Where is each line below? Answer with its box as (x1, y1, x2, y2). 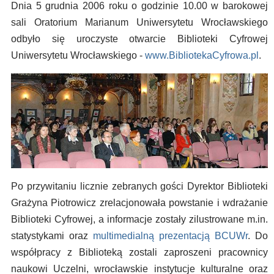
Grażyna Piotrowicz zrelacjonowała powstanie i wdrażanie (11, 198, 268, 209)
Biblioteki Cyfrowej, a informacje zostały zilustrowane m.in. (11, 214, 268, 225)
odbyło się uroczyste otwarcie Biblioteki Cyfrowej (11, 33, 268, 44)
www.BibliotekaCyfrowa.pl (145, 50, 259, 61)
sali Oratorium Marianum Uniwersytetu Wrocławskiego (11, 17, 268, 28)
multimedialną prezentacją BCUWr (93, 231, 248, 242)
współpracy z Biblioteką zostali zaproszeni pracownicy (11, 247, 268, 258)
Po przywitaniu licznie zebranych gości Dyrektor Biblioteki (11, 181, 268, 192)
